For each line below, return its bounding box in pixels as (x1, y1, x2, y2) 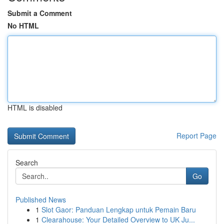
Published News (15, 194, 66, 204)
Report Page (176, 130, 216, 140)
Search (15, 157, 38, 167)
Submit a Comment (7, 8, 72, 18)
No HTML (7, 20, 39, 30)
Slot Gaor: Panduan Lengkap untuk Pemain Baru (41, 204, 196, 214)
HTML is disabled (7, 102, 62, 112)
